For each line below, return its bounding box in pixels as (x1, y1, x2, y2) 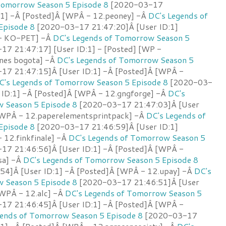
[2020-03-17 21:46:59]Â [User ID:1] (35, 120, 178, 132)
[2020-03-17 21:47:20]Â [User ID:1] (35, 20, 178, 32)
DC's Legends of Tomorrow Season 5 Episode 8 (23, 153, 198, 165)
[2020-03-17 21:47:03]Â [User (77, 98, 199, 110)
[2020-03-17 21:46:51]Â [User (77, 176, 199, 188)
